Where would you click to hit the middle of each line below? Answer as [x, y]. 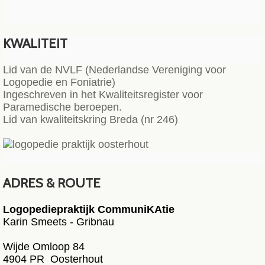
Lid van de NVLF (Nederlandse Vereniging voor [114, 70]
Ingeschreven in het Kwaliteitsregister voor [103, 95]
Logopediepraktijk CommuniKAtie [89, 209]
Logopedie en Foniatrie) [59, 82]
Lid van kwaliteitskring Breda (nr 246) [92, 119]
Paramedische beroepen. [64, 107]
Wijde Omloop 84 [44, 247]
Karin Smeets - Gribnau [59, 222]
